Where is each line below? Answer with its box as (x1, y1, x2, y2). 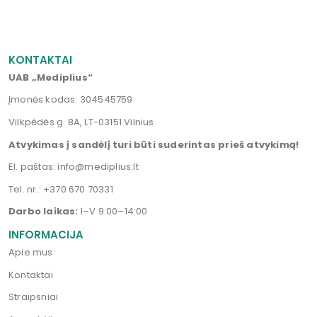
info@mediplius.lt (57, 160, 139, 174)
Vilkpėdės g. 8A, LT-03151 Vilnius (8, 115, 154, 129)
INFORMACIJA (8, 226, 83, 242)
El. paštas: (8, 160, 58, 174)
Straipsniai (8, 290, 59, 304)
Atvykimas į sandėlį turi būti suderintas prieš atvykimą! (8, 137, 299, 151)
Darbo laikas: (8, 204, 79, 219)
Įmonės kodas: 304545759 (8, 93, 133, 107)
